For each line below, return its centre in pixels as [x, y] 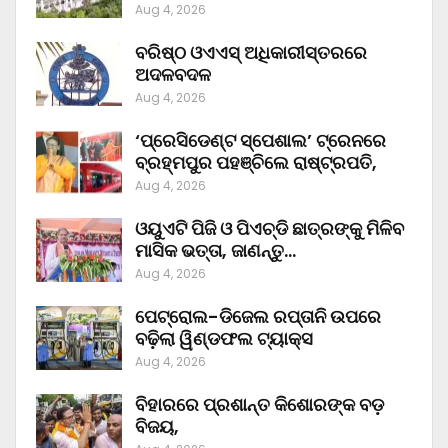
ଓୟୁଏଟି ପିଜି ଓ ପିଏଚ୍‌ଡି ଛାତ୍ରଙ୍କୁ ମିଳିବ [269, 229]
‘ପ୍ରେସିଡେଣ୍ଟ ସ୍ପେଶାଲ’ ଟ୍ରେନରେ [260, 141]
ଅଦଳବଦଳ [173, 75]
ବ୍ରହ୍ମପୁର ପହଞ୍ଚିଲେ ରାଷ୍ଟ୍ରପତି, [256, 163]
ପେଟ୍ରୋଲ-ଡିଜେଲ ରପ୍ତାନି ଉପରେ [258, 317]
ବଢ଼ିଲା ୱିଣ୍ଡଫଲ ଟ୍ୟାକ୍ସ [224, 339]
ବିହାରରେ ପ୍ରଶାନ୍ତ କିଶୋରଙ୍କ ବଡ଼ [259, 405]
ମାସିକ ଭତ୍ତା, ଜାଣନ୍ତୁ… [215, 251]
